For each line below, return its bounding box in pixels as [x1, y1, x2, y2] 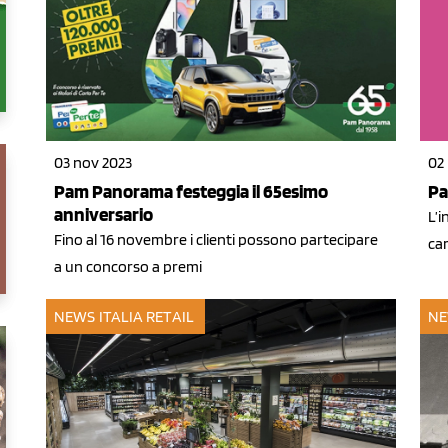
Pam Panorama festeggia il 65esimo [54, 179, 328, 203]
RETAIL [146, 306, 194, 326]
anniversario [54, 202, 153, 226]
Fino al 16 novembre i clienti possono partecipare [54, 229, 378, 249]
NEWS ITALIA [54, 306, 144, 326]
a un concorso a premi [54, 256, 202, 276]
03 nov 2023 [54, 152, 132, 172]
